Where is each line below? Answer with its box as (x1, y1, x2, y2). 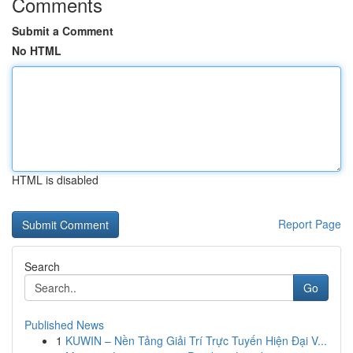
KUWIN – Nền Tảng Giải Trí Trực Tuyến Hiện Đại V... (65, 333, 327, 348)
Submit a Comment (12, 23, 113, 39)
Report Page (278, 216, 341, 232)
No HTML (12, 43, 61, 58)
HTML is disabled (12, 172, 98, 188)
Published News (24, 317, 104, 333)
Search (24, 258, 60, 274)
